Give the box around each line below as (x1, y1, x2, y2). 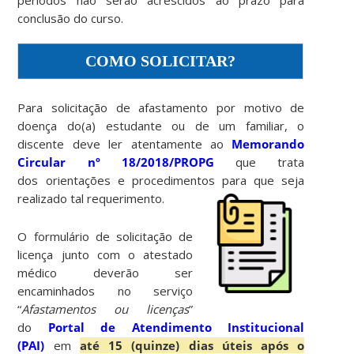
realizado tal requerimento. (17, 190, 165, 206)
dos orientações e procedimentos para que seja (17, 171, 305, 188)
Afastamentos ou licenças (21, 300, 190, 317)
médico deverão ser (17, 264, 194, 281)
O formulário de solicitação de (17, 228, 194, 244)
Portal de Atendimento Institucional (47, 318, 305, 335)
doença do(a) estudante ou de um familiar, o (17, 117, 305, 134)
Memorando (232, 135, 305, 152)
